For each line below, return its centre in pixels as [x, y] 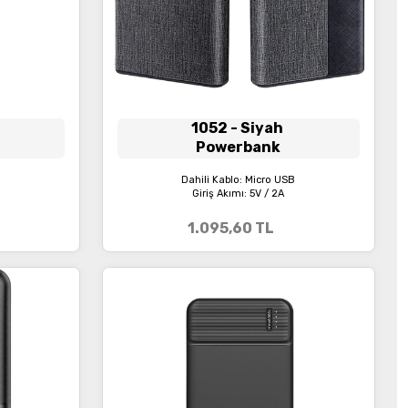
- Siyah [256, 128]
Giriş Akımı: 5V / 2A [239, 194]
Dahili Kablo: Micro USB [239, 180]
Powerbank [239, 147]
